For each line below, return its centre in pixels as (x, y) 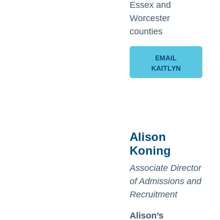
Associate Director (165, 168)
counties (146, 31)
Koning (150, 151)
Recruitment (153, 194)
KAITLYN (166, 68)
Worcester (150, 18)
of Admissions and (165, 181)
